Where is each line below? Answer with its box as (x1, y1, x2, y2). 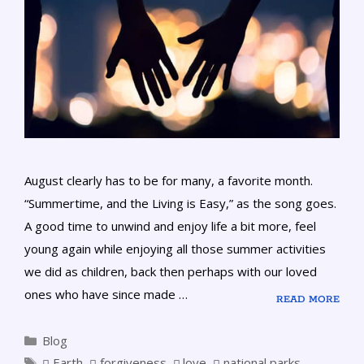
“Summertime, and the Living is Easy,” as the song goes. (24, 195, 336, 212)
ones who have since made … (24, 286, 188, 303)
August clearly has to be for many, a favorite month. (24, 172, 313, 189)
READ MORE (276, 292, 340, 305)
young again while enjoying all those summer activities (24, 240, 326, 258)
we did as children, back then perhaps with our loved (24, 263, 317, 280)
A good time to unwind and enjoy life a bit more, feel (24, 218, 316, 235)
